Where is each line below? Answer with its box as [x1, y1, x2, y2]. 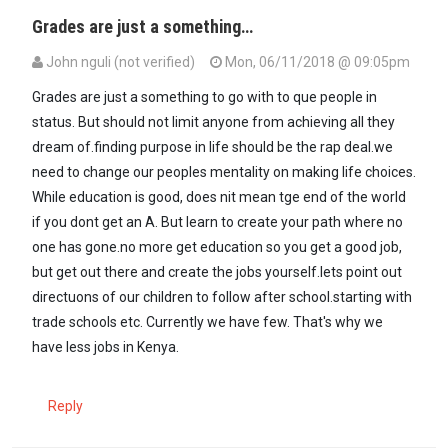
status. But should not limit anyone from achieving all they [32, 114, 395, 131]
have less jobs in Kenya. [32, 339, 179, 356]
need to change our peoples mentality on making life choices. [32, 164, 416, 181]
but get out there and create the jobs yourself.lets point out [32, 264, 402, 281]
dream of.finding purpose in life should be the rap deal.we [32, 139, 393, 156]
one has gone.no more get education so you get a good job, [32, 239, 402, 256]
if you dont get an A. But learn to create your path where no [32, 214, 403, 231]
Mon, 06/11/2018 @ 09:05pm [222, 54, 410, 71]
